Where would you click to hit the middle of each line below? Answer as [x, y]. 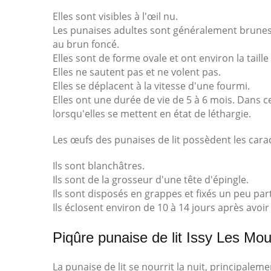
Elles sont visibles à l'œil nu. [115, 16]
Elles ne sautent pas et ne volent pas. [137, 72]
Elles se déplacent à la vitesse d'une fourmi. [151, 86]
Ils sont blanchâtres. [99, 166]
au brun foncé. [86, 44]
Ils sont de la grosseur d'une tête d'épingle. [151, 180]
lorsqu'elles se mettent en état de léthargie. [152, 114]
